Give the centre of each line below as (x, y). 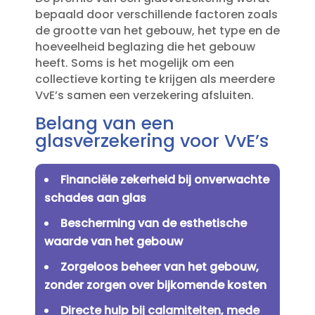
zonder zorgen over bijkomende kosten (155, 285)
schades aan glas (95, 198)
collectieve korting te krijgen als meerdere (155, 79)
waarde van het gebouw (113, 242)
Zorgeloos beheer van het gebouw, (159, 267)
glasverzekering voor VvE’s (152, 141)
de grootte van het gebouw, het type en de (157, 31)
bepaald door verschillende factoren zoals (156, 15)
